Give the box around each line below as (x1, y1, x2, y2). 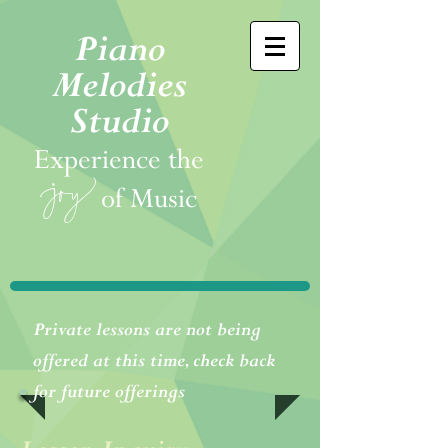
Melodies (51, 63, 187, 109)
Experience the (34, 143, 204, 178)
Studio (69, 99, 169, 145)
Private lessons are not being (33, 319, 261, 342)
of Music (101, 182, 197, 217)
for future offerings (33, 381, 185, 404)
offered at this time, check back (33, 350, 275, 373)
